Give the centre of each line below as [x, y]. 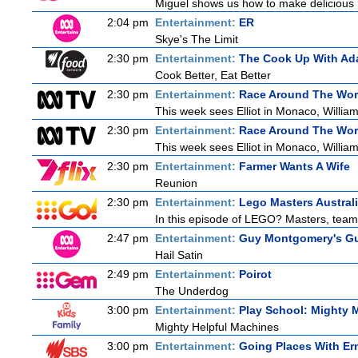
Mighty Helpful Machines [217, 327]
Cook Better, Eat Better [213, 75]
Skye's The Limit [197, 39]
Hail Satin [179, 255]
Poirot [255, 274]
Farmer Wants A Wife [294, 166]
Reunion [176, 183]
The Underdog [192, 291]
